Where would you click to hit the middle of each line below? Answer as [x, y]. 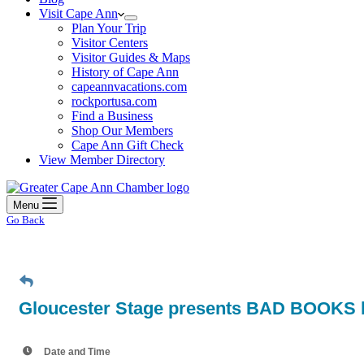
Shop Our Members [122, 130]
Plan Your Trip [109, 28]
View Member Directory [102, 160]
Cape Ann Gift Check [128, 145]
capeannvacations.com [129, 87]
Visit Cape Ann [78, 13]
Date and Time [77, 351]
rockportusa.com [114, 101]
